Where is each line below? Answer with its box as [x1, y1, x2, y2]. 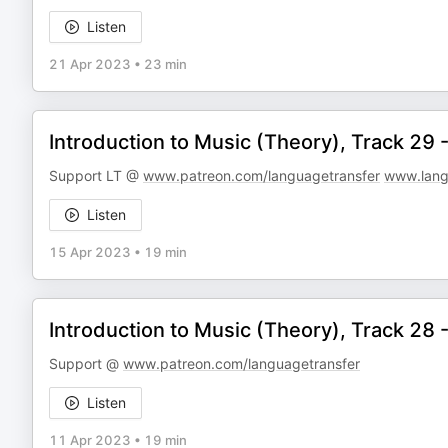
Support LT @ [49, 167, 143, 184]
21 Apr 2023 [49, 56, 131, 72]
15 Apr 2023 [49, 244, 131, 260]
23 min [144, 56, 187, 72]
